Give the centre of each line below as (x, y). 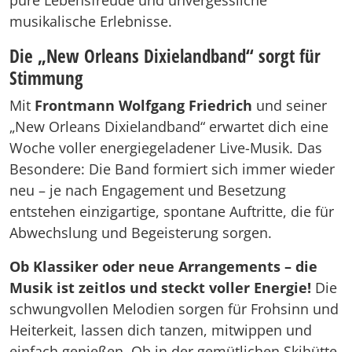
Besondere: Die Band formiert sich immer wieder (172, 169)
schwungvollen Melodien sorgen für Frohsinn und (174, 309)
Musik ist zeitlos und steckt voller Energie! (160, 288)
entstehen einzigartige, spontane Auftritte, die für (172, 211)
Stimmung (46, 78)
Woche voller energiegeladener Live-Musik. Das (166, 148)
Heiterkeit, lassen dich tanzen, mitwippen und (161, 330)
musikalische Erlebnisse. (91, 21)
